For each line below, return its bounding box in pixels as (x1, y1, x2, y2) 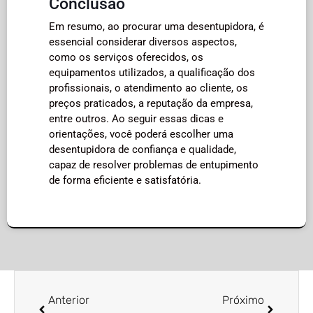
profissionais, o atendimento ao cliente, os (49, 81, 248, 94)
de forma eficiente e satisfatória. (49, 173, 201, 187)
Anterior (48, 293, 89, 307)
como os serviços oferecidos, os (49, 50, 203, 64)
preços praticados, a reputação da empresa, (49, 96, 253, 110)
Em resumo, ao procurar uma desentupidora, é (49, 20, 264, 33)
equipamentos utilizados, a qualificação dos (49, 66, 255, 79)
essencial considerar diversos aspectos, (49, 35, 237, 48)
